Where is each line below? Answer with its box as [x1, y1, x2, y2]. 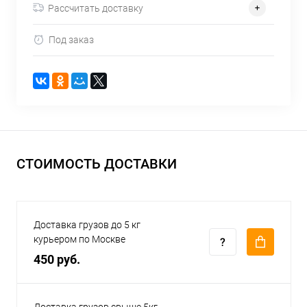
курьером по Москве [34, 234, 125, 245]
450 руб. [34, 252, 80, 267]
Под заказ [49, 34, 94, 46]
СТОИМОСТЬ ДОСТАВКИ [16, 156, 177, 173]
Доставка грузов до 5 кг [34, 219, 140, 231]
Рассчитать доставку [48, 2, 143, 14]
